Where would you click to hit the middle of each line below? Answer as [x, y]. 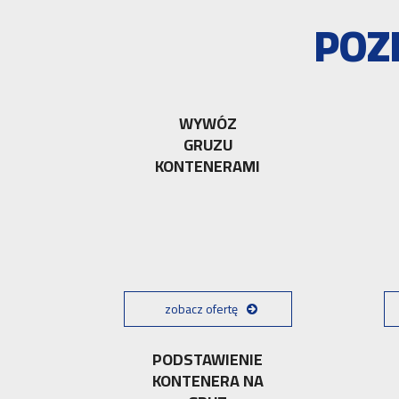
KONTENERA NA [208, 380]
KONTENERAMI [208, 166]
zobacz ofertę [201, 309]
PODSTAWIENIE [208, 359]
